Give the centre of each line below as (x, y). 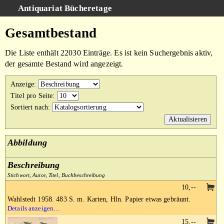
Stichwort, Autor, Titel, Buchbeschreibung (56, 175)
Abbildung (27, 142)
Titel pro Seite (32, 96)
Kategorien (23, 59)
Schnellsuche (76, 25)
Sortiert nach (29, 107)
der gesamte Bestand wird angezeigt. (64, 64)
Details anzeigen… (34, 208)
